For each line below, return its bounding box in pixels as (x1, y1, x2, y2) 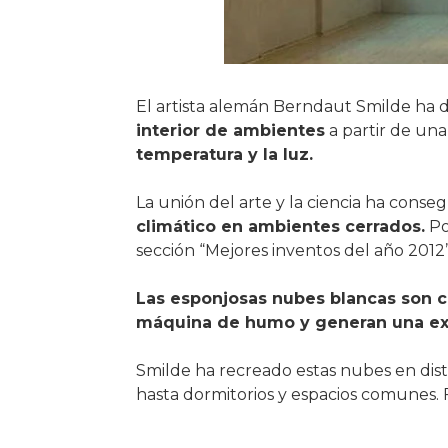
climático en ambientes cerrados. (135, 217, 425, 236)
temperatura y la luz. (135, 145, 313, 164)
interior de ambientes (135, 121, 325, 140)
